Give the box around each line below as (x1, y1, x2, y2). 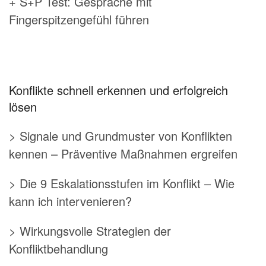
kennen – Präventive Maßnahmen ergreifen (9, 144, 237, 162)
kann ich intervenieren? (9, 192, 132, 210)
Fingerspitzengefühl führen (9, 10, 149, 28)
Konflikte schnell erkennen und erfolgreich (9, 81, 228, 99)
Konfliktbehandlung (9, 239, 108, 257)
